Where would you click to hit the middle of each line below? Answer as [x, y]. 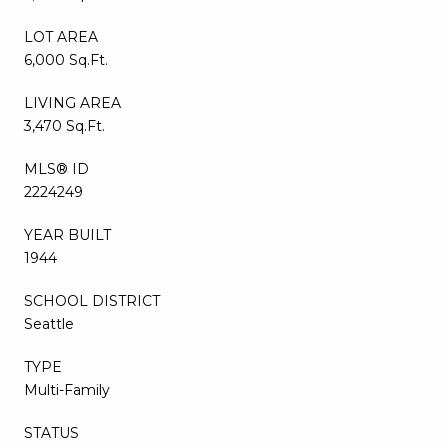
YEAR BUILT [67, 234]
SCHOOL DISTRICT [92, 300]
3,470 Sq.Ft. [64, 125]
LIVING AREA [72, 102]
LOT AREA [61, 36]
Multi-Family [67, 389]
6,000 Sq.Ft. [66, 59]
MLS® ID [56, 168]
